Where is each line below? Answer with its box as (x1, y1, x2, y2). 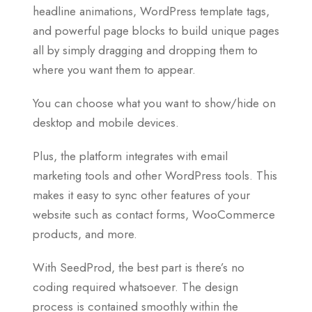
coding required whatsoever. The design (33, 279, 238, 296)
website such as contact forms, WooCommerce (33, 206, 275, 224)
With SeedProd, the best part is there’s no (33, 259, 244, 276)
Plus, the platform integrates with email (33, 148, 228, 165)
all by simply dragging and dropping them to (33, 42, 258, 59)
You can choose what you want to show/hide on (33, 95, 276, 112)
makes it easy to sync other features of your (33, 187, 250, 204)
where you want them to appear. (33, 61, 196, 79)
